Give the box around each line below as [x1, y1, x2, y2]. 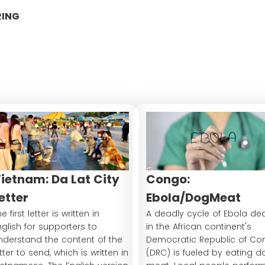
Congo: [146, 170, 190, 188]
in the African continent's [146, 220, 251, 232]
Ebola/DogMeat [146, 189, 241, 206]
